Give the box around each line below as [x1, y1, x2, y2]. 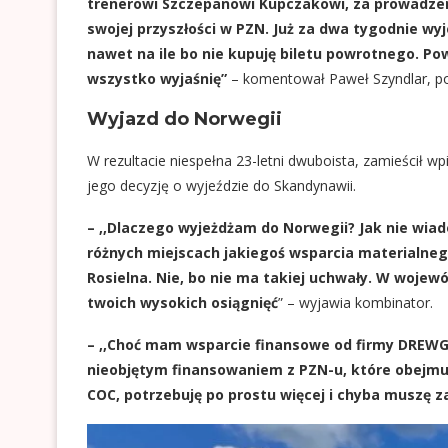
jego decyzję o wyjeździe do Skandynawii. [87, 176, 356, 195]
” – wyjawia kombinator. [278, 293, 433, 312]
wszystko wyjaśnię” [87, 69, 231, 88]
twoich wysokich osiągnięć [87, 293, 278, 312]
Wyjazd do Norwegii [87, 108, 282, 130]
